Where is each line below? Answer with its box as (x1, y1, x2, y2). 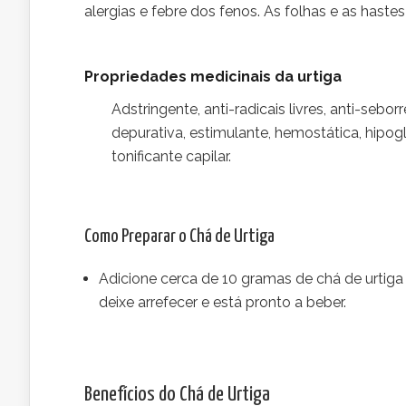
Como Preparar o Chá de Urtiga (84, 227, 275, 246)
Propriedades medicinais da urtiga (84, 68, 342, 85)
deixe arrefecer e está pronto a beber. (99, 294, 346, 311)
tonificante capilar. (111, 148, 231, 165)
